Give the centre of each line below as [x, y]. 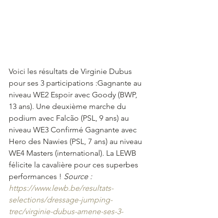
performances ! [36, 176]
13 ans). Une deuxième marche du [68, 106]
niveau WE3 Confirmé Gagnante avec [74, 129]
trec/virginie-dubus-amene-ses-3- [66, 211]
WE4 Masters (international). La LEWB [73, 153]
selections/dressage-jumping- [61, 200]
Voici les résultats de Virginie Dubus [71, 71]
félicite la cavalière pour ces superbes [74, 164]
